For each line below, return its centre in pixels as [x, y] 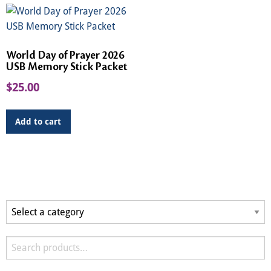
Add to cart [38, 122]
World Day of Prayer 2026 [65, 55]
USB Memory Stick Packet [67, 67]
